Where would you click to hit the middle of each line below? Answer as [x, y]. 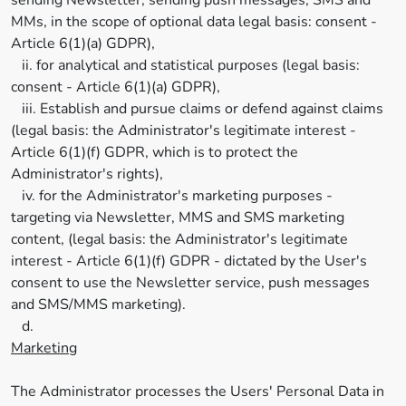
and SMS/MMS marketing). [98, 304]
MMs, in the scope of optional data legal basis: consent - [194, 22]
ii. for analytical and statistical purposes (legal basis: [185, 65]
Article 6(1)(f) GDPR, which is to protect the [155, 152]
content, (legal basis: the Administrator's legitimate [179, 239]
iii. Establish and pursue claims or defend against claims [197, 109]
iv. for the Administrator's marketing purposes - [172, 196]
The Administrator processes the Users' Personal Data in [198, 391]
